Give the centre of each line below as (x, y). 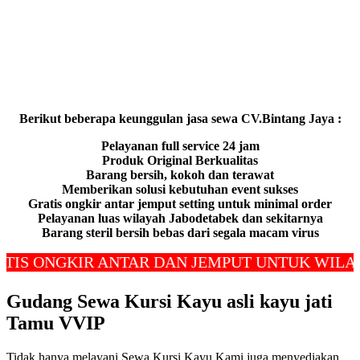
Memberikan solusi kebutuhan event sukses (180, 190)
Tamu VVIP (56, 323)
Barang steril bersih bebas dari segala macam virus (180, 233)
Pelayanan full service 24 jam (180, 146)
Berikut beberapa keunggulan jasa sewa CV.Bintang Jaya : (180, 119)
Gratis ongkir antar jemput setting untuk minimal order (180, 204)
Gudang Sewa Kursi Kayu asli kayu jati (170, 302)
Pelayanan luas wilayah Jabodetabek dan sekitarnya (180, 219)
